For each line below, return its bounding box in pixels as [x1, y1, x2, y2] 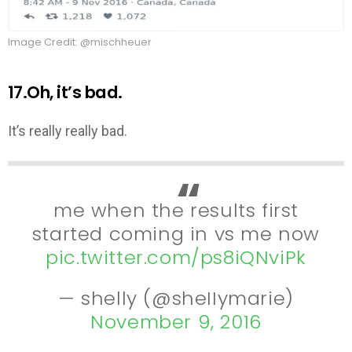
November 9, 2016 [90, 309, 262, 335]
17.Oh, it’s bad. [8, 80, 123, 104]
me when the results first [53, 196, 299, 223]
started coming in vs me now [31, 220, 321, 247]
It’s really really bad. [8, 123, 127, 140]
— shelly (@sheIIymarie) [58, 285, 294, 312]
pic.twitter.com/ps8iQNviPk [46, 244, 306, 270]
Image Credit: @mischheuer [8, 34, 152, 49]
